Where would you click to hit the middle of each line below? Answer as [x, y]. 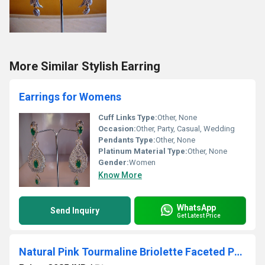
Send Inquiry [75, 211]
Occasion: [117, 129]
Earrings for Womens [70, 97]
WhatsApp [196, 207]
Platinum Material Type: [143, 151]
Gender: [114, 162]
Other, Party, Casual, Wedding [185, 129]
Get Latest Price [199, 215]
